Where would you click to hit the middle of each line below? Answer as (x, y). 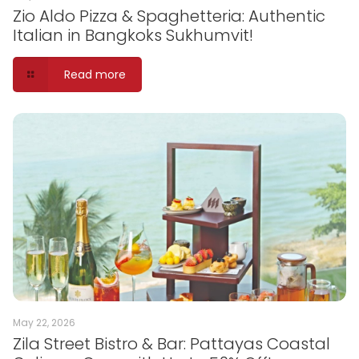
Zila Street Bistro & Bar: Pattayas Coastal (171, 343)
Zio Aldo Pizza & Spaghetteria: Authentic (169, 16)
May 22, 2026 (44, 322)
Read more (95, 75)
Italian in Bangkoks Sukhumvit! (133, 36)
